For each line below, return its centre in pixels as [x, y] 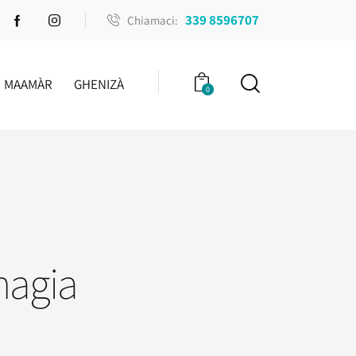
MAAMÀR [28, 84]
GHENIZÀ [99, 84]
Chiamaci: [153, 20]
